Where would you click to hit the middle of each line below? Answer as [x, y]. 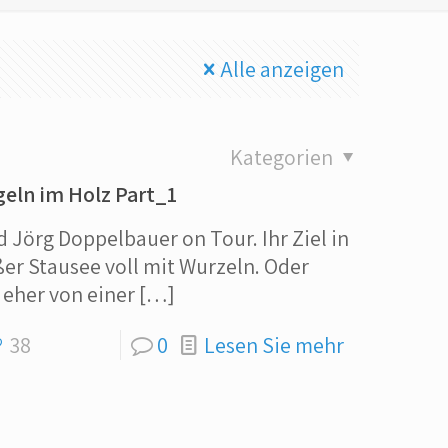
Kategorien [283, 157]
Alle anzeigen [282, 69]
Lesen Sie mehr [273, 345]
